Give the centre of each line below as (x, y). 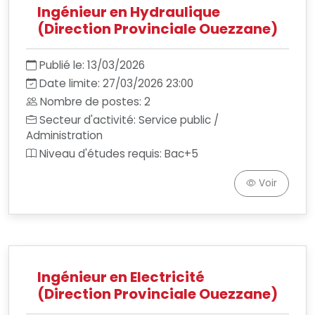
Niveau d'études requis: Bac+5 (119, 154)
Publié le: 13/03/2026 (92, 65)
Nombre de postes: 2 (95, 102)
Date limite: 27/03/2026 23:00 (116, 83)
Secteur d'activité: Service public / (129, 120)
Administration (64, 135)
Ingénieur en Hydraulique (129, 12)
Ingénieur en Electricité (121, 277)
